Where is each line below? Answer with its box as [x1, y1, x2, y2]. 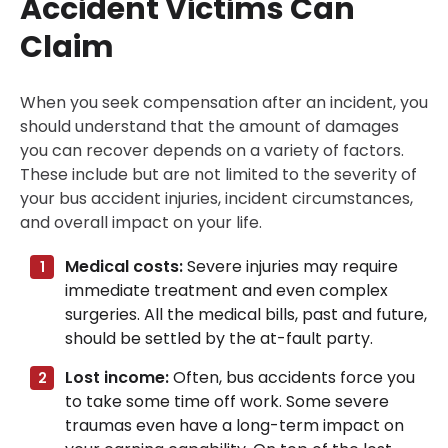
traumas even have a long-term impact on [65, 414, 404, 438]
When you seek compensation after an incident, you [20, 91, 428, 115]
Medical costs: [65, 255, 183, 279]
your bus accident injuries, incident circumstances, [20, 187, 413, 211]
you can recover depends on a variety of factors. [20, 139, 404, 163]
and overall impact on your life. [20, 211, 262, 235]
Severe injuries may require [183, 255, 398, 279]
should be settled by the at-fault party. [65, 327, 373, 351]
